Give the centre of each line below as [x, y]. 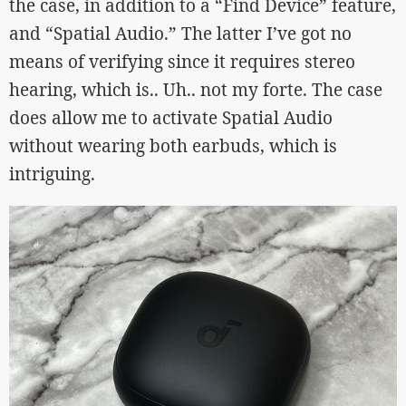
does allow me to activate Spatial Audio [171, 118]
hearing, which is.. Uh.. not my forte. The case [196, 90]
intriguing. [52, 174]
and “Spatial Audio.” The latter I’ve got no [180, 34]
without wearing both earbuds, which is [173, 146]
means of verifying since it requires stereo [182, 62]
